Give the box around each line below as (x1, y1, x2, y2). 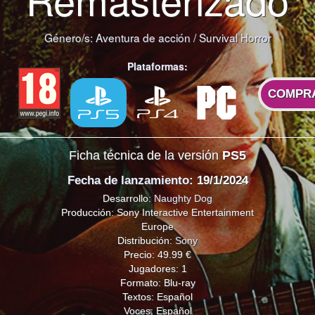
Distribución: (117, 234, 175, 246)
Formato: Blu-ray (120, 276, 195, 288)
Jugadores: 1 (128, 262, 187, 274)
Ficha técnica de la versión (69, 148, 222, 163)
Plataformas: (127, 59, 188, 74)
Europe (141, 220, 174, 232)
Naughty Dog (154, 192, 212, 204)
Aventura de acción (95, 30, 191, 46)
